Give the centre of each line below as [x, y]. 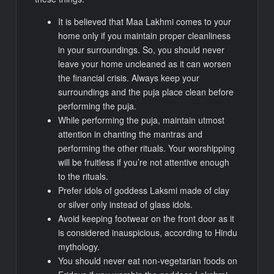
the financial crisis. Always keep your [129, 77]
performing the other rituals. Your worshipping [147, 148]
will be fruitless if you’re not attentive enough [144, 162]
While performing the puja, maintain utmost [142, 120]
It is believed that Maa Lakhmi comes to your [145, 21]
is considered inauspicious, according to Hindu [148, 232]
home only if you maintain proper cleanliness [145, 35]
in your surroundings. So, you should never [142, 49]
